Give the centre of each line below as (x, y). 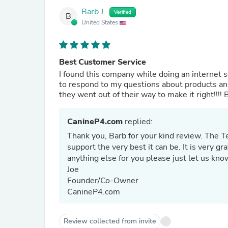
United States (101, 22)
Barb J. (93, 12)
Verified (123, 12)
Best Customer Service (103, 62)
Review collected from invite (110, 221)
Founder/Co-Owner (104, 181)
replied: (138, 122)
